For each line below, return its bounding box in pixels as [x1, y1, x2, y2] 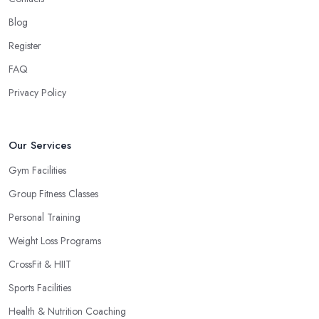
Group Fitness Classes [9, 187, 98, 202]
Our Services [9, 137, 71, 154]
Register [9, 38, 41, 53]
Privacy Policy [9, 85, 66, 100]
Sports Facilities [9, 281, 71, 296]
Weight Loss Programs [9, 234, 101, 249]
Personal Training [9, 210, 80, 225]
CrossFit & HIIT [9, 257, 71, 272]
